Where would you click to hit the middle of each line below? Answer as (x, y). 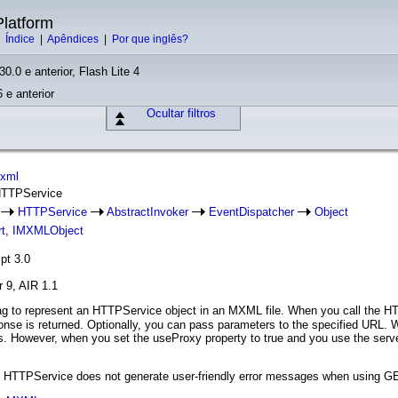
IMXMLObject (48, 231)
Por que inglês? (150, 39)
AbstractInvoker (147, 212)
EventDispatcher (251, 212)
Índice (21, 39)
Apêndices (74, 39)
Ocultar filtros (181, 113)
